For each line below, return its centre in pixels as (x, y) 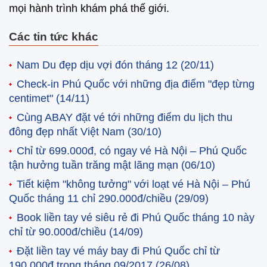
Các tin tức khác (54, 37)
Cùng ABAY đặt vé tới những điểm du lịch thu (125, 117)
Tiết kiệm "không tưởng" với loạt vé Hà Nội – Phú (133, 184)
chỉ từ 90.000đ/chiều (59, 232)
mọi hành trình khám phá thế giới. (91, 9)
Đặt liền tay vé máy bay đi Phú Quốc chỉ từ (118, 251)
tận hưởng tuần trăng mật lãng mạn (95, 165)
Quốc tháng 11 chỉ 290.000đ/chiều (92, 198)
